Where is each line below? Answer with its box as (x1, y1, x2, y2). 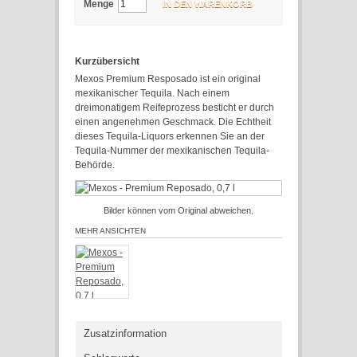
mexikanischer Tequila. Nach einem (75, 88, 229, 100)
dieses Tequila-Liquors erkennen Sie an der (75, 131, 265, 143)
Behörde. (75, 159, 115, 171)
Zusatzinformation (84, 328, 167, 340)
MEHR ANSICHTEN (75, 226, 146, 236)
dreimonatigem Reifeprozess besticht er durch (75, 102, 274, 114)
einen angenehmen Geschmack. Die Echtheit (75, 116, 271, 128)
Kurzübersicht (75, 56, 139, 67)
